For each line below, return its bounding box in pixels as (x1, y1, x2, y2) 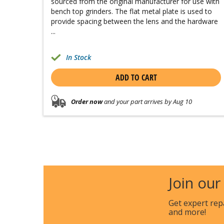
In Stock (66, 52, 91, 62)
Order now (71, 96, 102, 106)
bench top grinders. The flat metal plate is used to (51, 6, 212, 16)
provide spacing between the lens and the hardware (51, 16, 218, 26)
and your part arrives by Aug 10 (102, 96, 192, 106)
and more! (168, 206, 206, 218)
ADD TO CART (115, 72, 157, 83)
